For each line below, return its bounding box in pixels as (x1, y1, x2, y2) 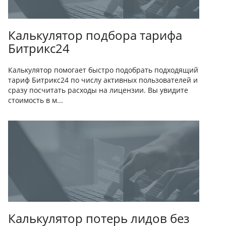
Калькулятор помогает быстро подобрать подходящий (8, 65, 198, 75)
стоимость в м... (8, 95, 63, 105)
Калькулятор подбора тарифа (8, 27, 182, 43)
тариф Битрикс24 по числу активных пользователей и (8, 75, 198, 85)
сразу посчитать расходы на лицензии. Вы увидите (8, 85, 188, 95)
